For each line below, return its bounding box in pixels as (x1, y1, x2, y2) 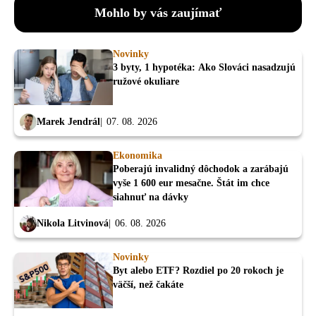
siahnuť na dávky (113, 192, 188, 203)
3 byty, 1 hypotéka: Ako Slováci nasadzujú (113, 61, 296, 73)
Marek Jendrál (37, 116, 100, 127)
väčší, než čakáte (113, 279, 183, 291)
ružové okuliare (113, 75, 179, 87)
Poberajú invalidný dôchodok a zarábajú (113, 164, 288, 175)
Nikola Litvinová (37, 217, 109, 229)
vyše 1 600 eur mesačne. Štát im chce (113, 178, 269, 189)
